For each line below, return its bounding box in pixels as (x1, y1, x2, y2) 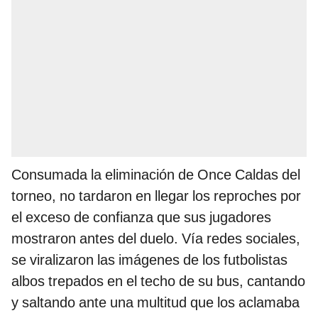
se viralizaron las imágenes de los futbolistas (11, 251, 287, 269)
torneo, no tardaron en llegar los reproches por (11, 187, 301, 205)
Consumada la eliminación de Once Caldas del (11, 166, 300, 184)
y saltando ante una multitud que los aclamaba (11, 294, 300, 312)
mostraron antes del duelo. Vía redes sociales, (11, 230, 300, 248)
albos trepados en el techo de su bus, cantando (11, 273, 305, 290)
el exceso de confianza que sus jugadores (11, 209, 271, 226)
